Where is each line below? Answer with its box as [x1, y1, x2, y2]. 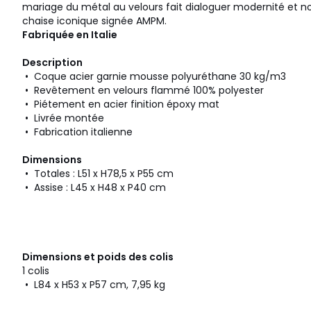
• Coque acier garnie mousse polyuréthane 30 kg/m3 [22, 69, 286, 84]
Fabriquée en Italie [22, 28, 117, 42]
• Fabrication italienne [22, 125, 133, 140]
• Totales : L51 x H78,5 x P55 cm [22, 167, 174, 181]
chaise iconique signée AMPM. [22, 14, 167, 28]
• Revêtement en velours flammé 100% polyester [22, 83, 264, 98]
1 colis [22, 264, 49, 278]
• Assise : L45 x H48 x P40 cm [22, 180, 166, 195]
